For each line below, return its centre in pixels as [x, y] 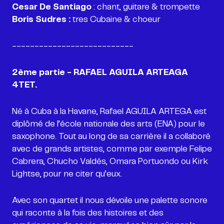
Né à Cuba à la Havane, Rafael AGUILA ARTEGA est [109, 111]
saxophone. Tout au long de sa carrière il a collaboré [111, 136]
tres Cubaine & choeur [115, 19]
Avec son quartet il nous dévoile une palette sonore [110, 200]
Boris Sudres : [41, 19]
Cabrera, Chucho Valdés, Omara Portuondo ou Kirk [110, 161]
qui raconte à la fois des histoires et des [88, 213]
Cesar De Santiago [52, 7]
